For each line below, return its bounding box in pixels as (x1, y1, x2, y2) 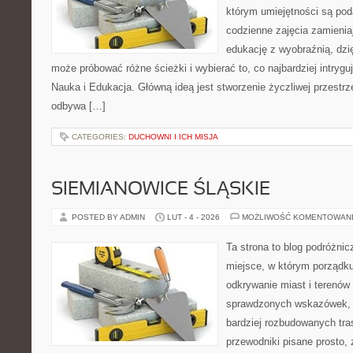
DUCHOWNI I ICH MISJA (128, 132, 218, 141)
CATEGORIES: (72, 132, 128, 141)
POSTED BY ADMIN (72, 213, 147, 221)
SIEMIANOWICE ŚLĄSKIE (51, 181, 270, 199)
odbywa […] (51, 100, 106, 112)
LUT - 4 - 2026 (167, 213, 220, 221)
